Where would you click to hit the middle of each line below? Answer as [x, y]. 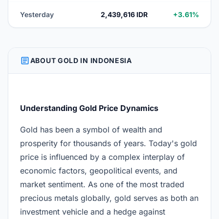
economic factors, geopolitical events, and [99, 171]
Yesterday [37, 14]
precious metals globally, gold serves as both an [109, 198]
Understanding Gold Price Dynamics [89, 108]
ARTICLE [25, 61]
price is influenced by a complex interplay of [102, 157]
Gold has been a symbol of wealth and [91, 130]
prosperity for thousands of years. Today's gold [109, 143]
